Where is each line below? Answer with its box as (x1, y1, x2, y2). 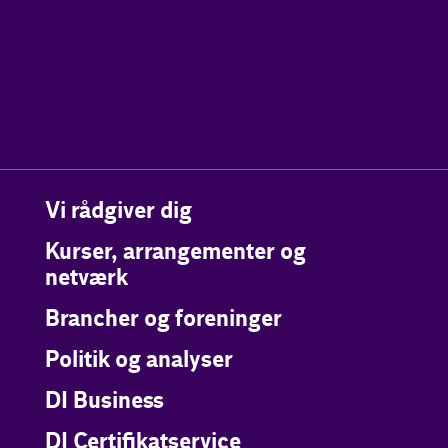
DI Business (44, 387, 164, 417)
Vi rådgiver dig (44, 197, 192, 227)
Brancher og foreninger (44, 305, 282, 335)
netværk (44, 264, 128, 294)
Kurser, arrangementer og (44, 238, 306, 268)
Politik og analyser (44, 346, 233, 376)
